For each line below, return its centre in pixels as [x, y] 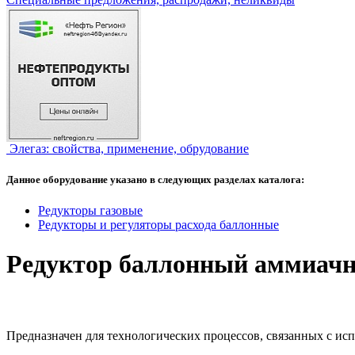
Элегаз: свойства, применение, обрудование [128, 149]
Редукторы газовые [90, 211]
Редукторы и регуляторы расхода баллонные [158, 225]
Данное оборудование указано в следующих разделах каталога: [155, 180]
